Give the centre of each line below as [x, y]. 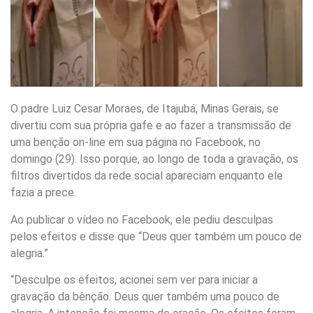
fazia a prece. [43, 193]
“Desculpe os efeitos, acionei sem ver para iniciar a [134, 279]
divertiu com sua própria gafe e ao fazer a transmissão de [151, 126]
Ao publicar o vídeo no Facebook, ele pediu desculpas [142, 219]
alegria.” [29, 253]
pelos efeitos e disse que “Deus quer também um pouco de [156, 236]
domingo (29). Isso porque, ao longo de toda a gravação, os [154, 159]
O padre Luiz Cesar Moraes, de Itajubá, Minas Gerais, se [145, 109]
